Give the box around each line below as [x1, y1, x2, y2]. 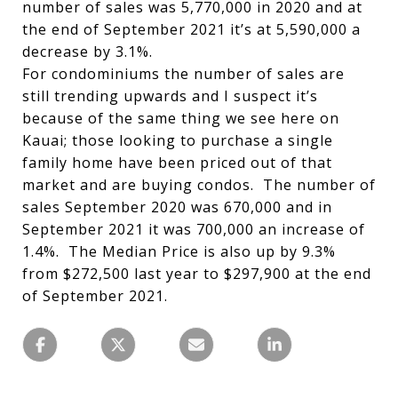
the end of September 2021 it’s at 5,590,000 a [22, 20, 361, 39]
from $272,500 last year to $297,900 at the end [22, 264, 371, 283]
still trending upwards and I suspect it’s [22, 86, 318, 106]
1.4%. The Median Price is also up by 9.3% [22, 242, 336, 261]
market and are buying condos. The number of [22, 175, 376, 195]
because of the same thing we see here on [22, 108, 339, 128]
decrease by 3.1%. [22, 42, 153, 61]
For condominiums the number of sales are [22, 64, 345, 84]
